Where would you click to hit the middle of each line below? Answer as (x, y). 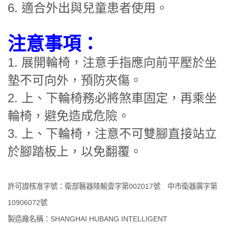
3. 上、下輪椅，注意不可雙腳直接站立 (112, 134)
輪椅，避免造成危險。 (69, 116)
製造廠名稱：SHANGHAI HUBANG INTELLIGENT (88, 219)
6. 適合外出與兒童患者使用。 (88, 8)
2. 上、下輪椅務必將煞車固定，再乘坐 (112, 98)
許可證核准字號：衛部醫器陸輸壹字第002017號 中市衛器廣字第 (112, 187)
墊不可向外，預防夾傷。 (75, 80)
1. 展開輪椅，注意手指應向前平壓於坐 (112, 63)
